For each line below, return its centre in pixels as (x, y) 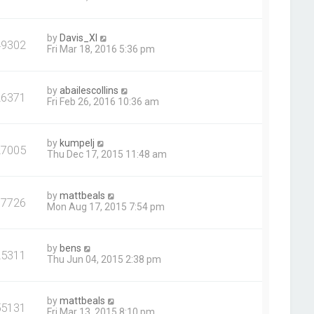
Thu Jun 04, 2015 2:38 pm (104, 259)
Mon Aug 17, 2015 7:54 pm (106, 207)
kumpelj (77, 143)
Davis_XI (79, 38)
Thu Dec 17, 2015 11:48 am (107, 154)
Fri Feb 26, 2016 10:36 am (103, 102)
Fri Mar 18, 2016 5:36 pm (101, 49)
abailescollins (89, 90)
